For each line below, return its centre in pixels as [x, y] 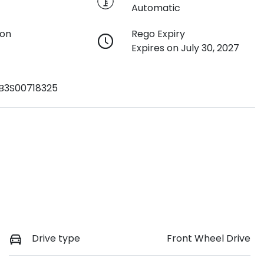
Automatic [156, 8]
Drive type [56, 239]
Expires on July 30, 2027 [185, 48]
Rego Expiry [158, 34]
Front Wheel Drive [209, 239]
